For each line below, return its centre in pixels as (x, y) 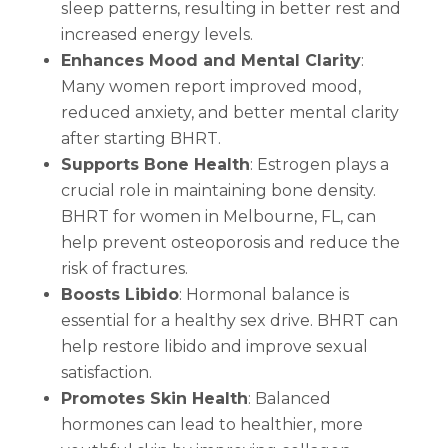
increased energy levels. (156, 34)
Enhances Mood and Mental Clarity (210, 60)
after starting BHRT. (140, 138)
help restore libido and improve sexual (214, 346)
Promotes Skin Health (154, 398)
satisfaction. (106, 372)
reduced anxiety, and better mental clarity (229, 112)
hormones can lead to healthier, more (211, 424)
